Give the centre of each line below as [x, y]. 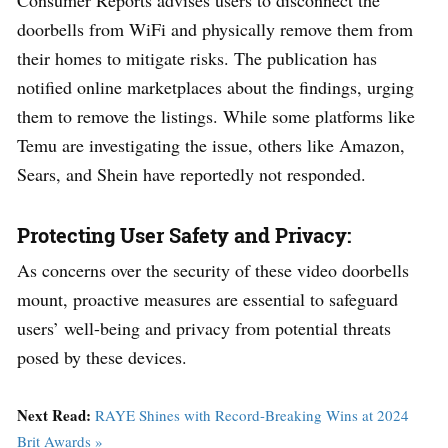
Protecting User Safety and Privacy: [184, 234]
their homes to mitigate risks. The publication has [197, 57]
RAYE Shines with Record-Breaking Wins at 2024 [252, 414]
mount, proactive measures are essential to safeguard [207, 298]
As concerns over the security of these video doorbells [213, 269]
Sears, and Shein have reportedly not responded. [191, 173]
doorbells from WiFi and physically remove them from [215, 28]
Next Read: [56, 414]
